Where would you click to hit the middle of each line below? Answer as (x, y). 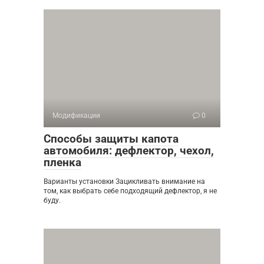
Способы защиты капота (111, 139)
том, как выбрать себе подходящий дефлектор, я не (130, 191)
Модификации (76, 115)
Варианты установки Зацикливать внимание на (124, 181)
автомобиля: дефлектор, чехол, (129, 151)
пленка (62, 162)
